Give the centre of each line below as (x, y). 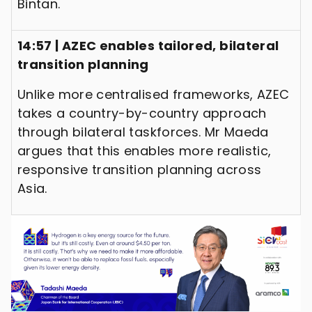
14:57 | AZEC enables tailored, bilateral (148, 45)
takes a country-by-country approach (142, 113)
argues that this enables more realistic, (145, 150)
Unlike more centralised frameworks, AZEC (154, 94)
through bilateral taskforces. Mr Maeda (143, 132)
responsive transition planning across (140, 169)
